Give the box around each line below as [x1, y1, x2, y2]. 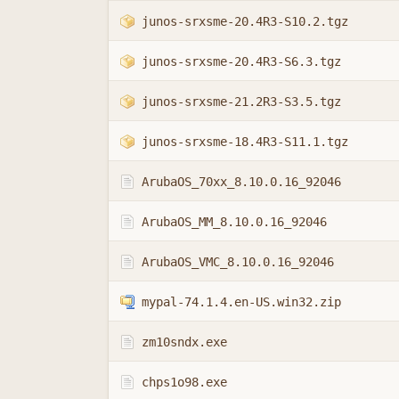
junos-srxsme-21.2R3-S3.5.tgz [141, 94, 341, 109]
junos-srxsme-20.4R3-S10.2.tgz [141, 13, 348, 28]
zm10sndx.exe [141, 334, 227, 349]
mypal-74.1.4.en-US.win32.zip [141, 294, 341, 309]
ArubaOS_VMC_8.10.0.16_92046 [141, 254, 334, 269]
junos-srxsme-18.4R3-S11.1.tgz [141, 134, 348, 149]
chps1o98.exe [141, 374, 227, 389]
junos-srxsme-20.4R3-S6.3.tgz [141, 53, 341, 69]
